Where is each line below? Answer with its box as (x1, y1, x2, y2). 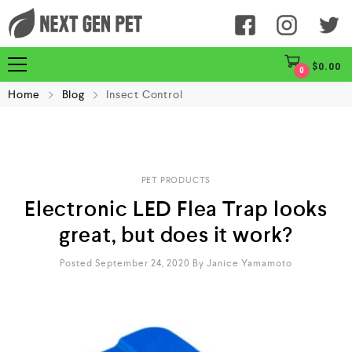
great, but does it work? (58, 222, 294, 248)
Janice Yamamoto (207, 257, 292, 269)
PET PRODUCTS (141, 175, 211, 185)
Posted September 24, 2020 (60, 257, 190, 269)
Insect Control (106, 87, 183, 101)
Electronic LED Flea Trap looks (24, 196, 328, 222)
